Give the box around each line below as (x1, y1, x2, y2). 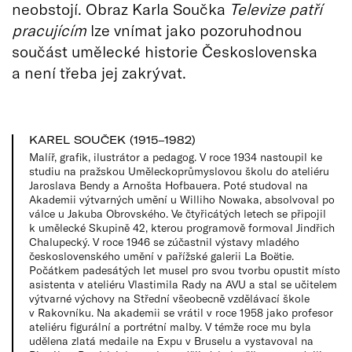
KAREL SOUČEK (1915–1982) (29, 133, 196, 147)
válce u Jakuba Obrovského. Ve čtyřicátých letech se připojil (29, 207, 326, 220)
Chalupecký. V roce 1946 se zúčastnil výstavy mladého (29, 235, 299, 248)
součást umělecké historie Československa (12, 42, 317, 60)
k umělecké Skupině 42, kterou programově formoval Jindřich (29, 221, 335, 234)
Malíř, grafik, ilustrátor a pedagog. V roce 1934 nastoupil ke (29, 150, 322, 163)
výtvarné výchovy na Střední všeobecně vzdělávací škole (29, 291, 310, 305)
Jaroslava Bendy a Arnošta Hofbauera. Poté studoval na (29, 178, 308, 192)
